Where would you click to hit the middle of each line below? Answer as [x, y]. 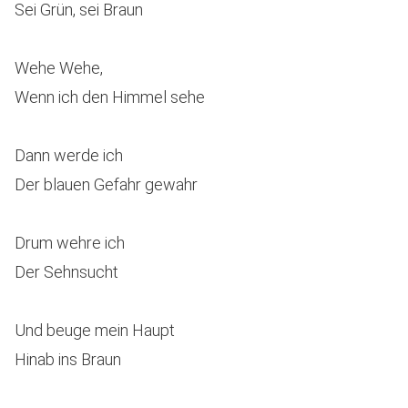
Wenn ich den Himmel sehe [110, 97]
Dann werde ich [69, 155]
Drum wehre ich [70, 243]
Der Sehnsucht [66, 272]
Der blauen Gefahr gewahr [106, 184]
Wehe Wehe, [59, 68]
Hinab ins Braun [68, 359]
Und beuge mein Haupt [95, 330]
